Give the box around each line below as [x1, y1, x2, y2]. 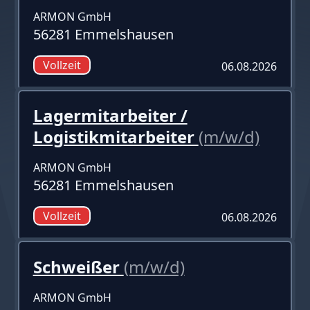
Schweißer [33, 255, 124, 278]
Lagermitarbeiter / [33, 103, 188, 127]
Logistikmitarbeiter [33, 125, 199, 148]
